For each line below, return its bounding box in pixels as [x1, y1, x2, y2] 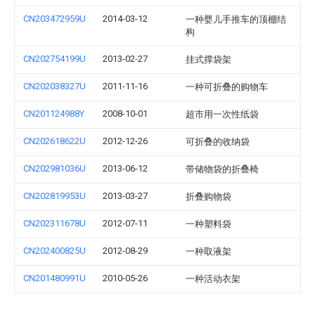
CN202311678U [23, 218, 86, 229]
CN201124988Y [23, 108, 84, 119]
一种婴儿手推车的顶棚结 [186, 14, 286, 25]
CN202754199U [23, 53, 86, 64]
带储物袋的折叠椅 [186, 164, 259, 174]
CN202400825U [23, 245, 86, 256]
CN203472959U [23, 13, 86, 24]
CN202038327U [23, 81, 86, 91]
